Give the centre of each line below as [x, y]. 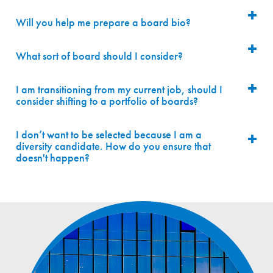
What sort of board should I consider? [99, 55]
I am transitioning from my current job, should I [119, 89]
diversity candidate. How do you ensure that [113, 146]
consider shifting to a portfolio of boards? [107, 101]
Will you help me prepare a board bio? [103, 22]
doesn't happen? [53, 157]
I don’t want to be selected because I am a [109, 134]
